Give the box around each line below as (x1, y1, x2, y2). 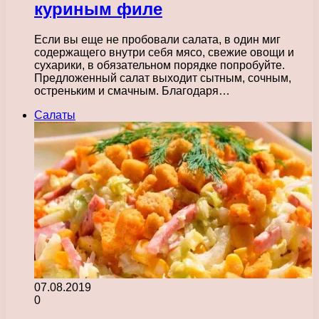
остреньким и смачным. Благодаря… (34, 84, 230, 97)
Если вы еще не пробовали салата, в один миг (34, 33, 281, 46)
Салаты (34, 108, 75, 121)
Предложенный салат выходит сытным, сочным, (34, 71, 291, 84)
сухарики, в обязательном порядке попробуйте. (34, 58, 285, 71)
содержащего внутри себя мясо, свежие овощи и (34, 46, 294, 58)
